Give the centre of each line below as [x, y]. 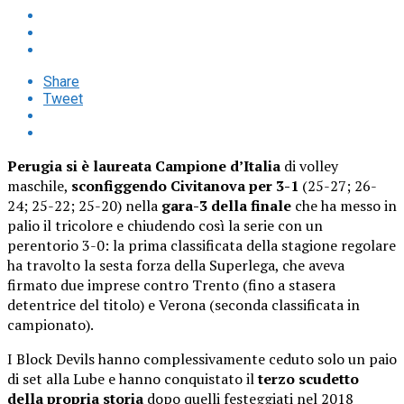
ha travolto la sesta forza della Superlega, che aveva [176, 265]
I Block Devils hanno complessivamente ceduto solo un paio [202, 358]
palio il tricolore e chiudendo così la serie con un [165, 225]
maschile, [39, 185]
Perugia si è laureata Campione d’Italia [144, 165]
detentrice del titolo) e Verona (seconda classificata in [184, 304]
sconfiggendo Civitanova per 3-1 [185, 185]
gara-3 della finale [226, 205]
